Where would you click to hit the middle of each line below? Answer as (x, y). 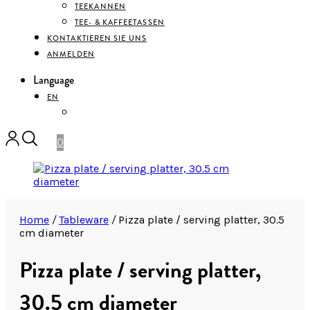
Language (54, 80)
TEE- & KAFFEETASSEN (120, 22)
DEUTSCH (94, 113)
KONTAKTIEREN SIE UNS (97, 38)
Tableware (84, 220)
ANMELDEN (71, 54)
